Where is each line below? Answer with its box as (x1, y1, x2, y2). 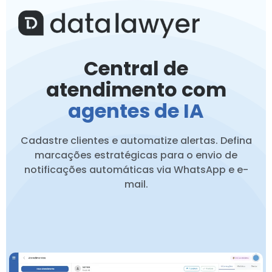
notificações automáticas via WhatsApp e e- (24, 162, 248, 177)
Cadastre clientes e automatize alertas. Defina (20, 133, 252, 148)
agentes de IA (68, 97, 204, 124)
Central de (84, 54, 188, 82)
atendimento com (46, 75, 226, 103)
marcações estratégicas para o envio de (35, 148, 237, 162)
